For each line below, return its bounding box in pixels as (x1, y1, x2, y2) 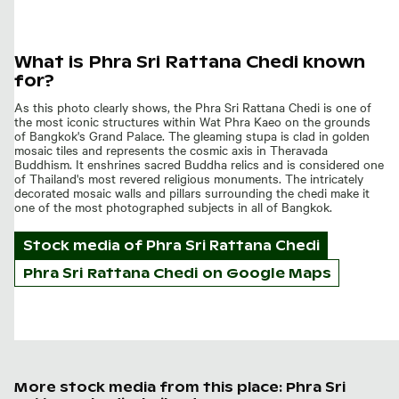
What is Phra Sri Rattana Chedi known (14, 51, 365, 72)
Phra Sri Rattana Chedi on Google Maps (22, 265, 331, 282)
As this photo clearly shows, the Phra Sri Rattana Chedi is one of (14, 97, 371, 116)
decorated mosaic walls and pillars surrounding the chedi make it (14, 183, 370, 201)
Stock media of (22, 236, 146, 254)
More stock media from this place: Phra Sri (14, 379, 346, 396)
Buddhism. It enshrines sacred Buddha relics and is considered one (14, 154, 384, 173)
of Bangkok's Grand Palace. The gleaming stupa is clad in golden (14, 126, 370, 144)
